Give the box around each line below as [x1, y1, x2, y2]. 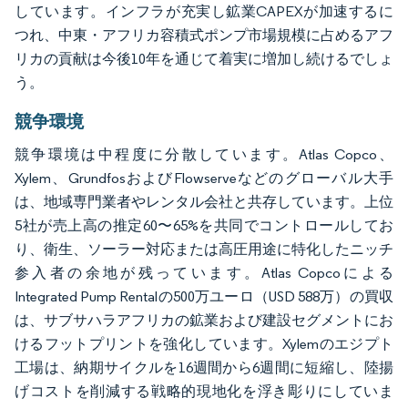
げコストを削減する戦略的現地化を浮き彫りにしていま [15, 382, 393, 400]
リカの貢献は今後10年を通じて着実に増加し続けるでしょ [15, 49, 393, 67]
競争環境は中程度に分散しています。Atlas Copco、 [15, 145, 393, 163]
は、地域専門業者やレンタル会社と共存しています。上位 [15, 192, 393, 210]
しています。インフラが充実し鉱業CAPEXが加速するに [15, 2, 393, 20]
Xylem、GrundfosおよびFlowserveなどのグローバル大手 [15, 168, 393, 187]
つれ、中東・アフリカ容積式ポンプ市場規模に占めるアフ [15, 25, 393, 44]
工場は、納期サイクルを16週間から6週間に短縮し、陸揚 [15, 358, 393, 376]
